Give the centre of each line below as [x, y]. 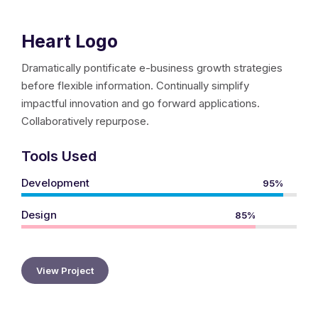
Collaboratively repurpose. [85, 121]
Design [39, 214]
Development [55, 182]
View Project [65, 270]
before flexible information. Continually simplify [135, 85]
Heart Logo [70, 41]
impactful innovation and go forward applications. [141, 103]
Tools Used [59, 156]
